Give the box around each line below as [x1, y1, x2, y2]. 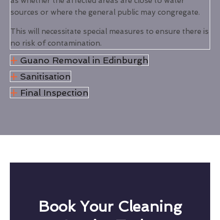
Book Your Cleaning [38, 198, 182, 216]
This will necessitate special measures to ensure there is [10, 27, 209, 36]
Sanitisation [20, 71, 71, 82]
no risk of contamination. [10, 39, 102, 48]
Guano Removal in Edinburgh [20, 55, 148, 66]
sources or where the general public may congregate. [10, 8, 200, 17]
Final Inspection [20, 87, 88, 98]
